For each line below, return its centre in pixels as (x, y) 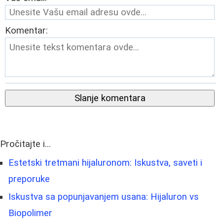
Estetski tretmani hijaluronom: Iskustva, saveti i (105, 163)
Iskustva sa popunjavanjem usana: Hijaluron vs (104, 197)
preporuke (29, 179)
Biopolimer (30, 213)
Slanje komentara (110, 98)
